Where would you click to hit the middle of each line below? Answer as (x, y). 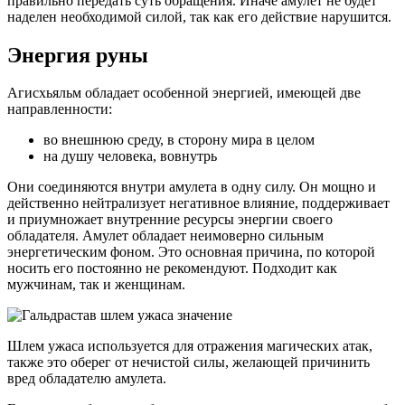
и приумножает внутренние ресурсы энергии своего (170, 220)
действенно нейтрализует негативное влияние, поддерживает (198, 203)
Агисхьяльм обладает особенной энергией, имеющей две (184, 93)
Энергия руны (78, 55)
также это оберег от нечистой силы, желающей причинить (188, 363)
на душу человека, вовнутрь (130, 156)
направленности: (60, 109)
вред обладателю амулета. (87, 379)
